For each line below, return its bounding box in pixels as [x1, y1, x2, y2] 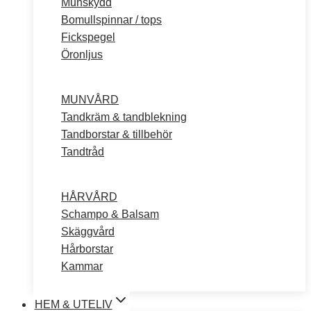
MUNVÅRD [61, 94, 119, 106]
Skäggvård [61, 226, 115, 237]
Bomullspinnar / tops [61, 14, 162, 26]
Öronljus [61, 49, 103, 60]
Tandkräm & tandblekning [61, 111, 187, 123]
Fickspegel [61, 31, 115, 43]
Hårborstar [61, 243, 113, 255]
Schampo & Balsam [61, 208, 159, 220]
